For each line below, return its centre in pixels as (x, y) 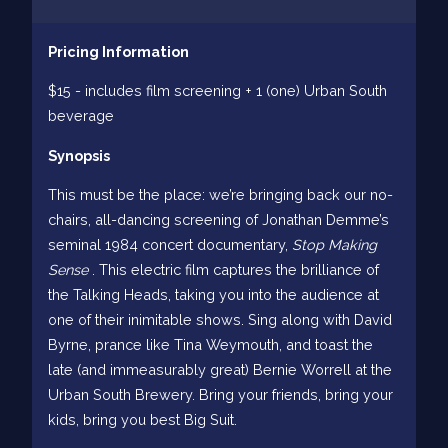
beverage (81, 116)
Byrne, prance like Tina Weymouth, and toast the (210, 345)
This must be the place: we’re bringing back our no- (220, 195)
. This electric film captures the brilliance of (235, 270)
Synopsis (79, 155)
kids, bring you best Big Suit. (142, 420)
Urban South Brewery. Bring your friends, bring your (220, 395)
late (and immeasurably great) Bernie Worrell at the (220, 370)
